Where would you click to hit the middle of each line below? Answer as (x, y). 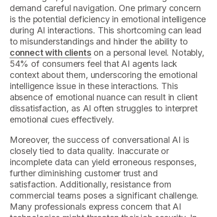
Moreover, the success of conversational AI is (99, 140)
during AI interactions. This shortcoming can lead (105, 30)
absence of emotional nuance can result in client (104, 97)
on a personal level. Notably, (148, 52)
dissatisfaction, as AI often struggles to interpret (103, 108)
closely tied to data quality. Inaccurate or (89, 151)
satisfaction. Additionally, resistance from (90, 185)
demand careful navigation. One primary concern (105, 8)
